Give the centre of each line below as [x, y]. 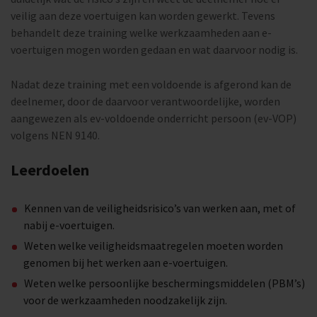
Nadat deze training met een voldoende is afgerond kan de [151, 84]
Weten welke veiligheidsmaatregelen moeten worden [154, 246]
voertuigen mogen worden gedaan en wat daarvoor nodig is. [154, 50]
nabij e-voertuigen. [69, 225]
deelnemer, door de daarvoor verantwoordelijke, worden [145, 101]
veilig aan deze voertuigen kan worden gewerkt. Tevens [143, 16]
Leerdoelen [50, 170]
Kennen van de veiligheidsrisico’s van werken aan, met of [160, 208]
